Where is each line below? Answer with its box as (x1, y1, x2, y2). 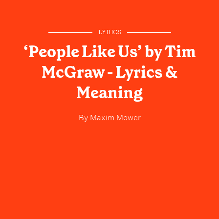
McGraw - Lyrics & (42, 62, 177, 83)
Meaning (76, 83, 143, 104)
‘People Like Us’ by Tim (23, 42, 196, 63)
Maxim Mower (88, 110, 141, 123)
